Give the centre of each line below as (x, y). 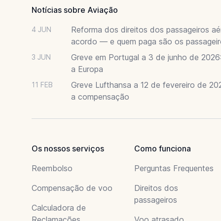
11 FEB (42, 84)
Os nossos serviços (68, 148)
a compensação (100, 96)
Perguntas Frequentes (174, 168)
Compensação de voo (72, 188)
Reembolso (52, 168)
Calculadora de (59, 207)
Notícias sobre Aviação (75, 10)
